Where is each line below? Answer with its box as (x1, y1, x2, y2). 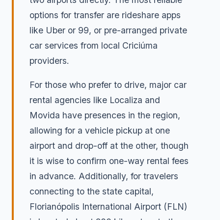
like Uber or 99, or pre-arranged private (29, 25, 187, 35)
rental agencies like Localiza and (29, 94, 160, 105)
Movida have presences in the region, (29, 110, 180, 120)
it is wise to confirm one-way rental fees (29, 155, 189, 166)
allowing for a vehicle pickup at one (29, 125, 170, 136)
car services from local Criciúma (29, 40, 158, 51)
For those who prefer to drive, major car (29, 79, 187, 90)
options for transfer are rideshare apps (29, 9, 181, 20)
